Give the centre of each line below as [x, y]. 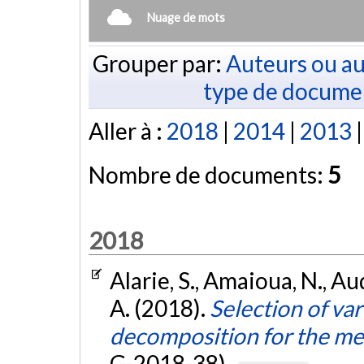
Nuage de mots [186, 17]
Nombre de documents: [208, 175]
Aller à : [128, 131]
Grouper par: [159, 63]
